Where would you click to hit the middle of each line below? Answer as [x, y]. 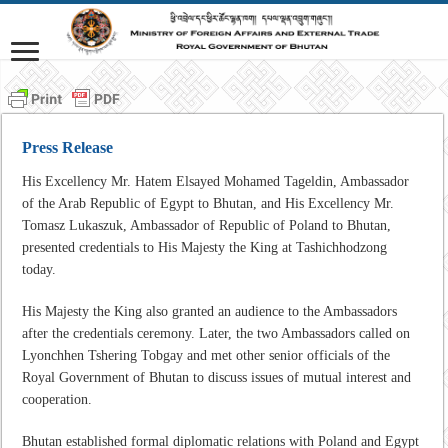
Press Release [68, 147]
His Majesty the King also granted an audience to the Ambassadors [210, 311]
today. [39, 269]
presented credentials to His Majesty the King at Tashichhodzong [205, 247]
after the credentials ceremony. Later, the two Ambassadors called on [216, 333]
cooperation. [57, 399]
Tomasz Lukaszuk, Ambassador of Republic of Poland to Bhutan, [207, 225]
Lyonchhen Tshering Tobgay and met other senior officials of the [206, 355]
